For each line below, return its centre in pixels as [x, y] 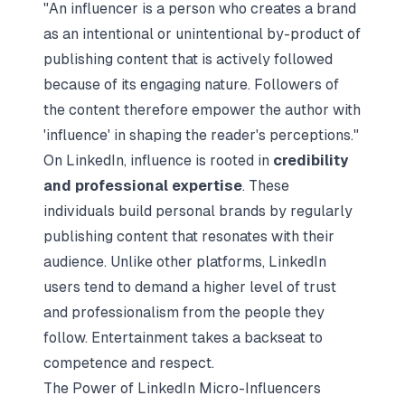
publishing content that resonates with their [189, 236]
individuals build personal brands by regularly [198, 211]
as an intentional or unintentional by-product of [202, 34]
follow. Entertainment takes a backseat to [183, 338]
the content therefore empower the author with [202, 110]
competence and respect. [129, 363]
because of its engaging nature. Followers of [191, 85]
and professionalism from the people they [184, 312]
